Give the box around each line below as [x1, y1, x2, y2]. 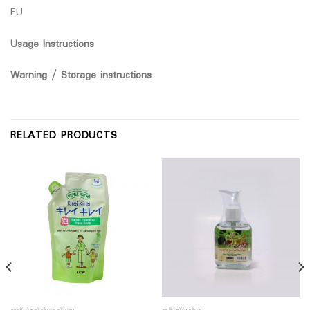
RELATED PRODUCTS [10, 128, 118, 145]
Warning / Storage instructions [10, 68, 152, 84]
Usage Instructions [10, 36, 94, 53]
